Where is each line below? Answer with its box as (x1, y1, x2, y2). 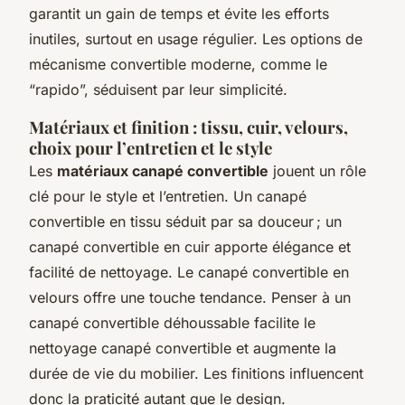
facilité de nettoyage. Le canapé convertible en (29, 262, 349, 281)
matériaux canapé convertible (57, 161, 268, 180)
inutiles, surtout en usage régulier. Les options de (29, 29, 363, 48)
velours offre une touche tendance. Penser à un (29, 287, 351, 306)
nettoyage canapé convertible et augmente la (29, 338, 336, 357)
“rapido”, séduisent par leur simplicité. (29, 80, 287, 99)
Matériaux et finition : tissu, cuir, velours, (29, 115, 348, 138)
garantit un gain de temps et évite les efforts (29, 4, 329, 23)
